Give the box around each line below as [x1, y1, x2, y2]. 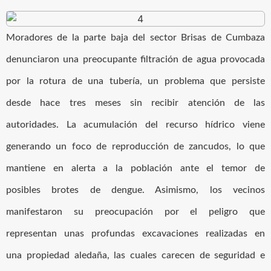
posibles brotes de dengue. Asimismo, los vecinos [6, 184, 265, 195]
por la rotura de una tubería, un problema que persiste [6, 76, 265, 86]
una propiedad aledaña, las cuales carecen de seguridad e [6, 250, 265, 260]
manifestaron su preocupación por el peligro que [6, 206, 265, 217]
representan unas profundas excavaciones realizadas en [6, 228, 265, 238]
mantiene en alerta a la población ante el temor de [6, 163, 265, 173]
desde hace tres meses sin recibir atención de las [6, 97, 265, 108]
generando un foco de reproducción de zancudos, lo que [6, 141, 265, 151]
